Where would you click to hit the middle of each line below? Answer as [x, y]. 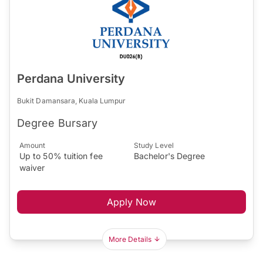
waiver [32, 168]
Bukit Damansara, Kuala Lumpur [72, 101]
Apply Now [131, 202]
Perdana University [71, 79]
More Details [130, 239]
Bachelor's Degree [170, 156]
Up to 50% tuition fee [61, 156]
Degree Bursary [58, 123]
